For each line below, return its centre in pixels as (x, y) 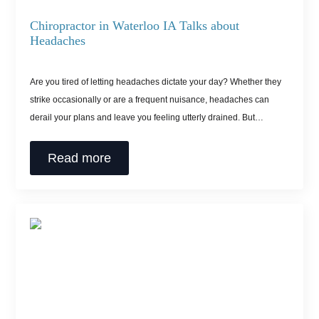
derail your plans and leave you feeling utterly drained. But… (147, 117)
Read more (80, 158)
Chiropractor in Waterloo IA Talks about (135, 25)
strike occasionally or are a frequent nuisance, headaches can (150, 99)
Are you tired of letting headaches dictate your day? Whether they (156, 82)
